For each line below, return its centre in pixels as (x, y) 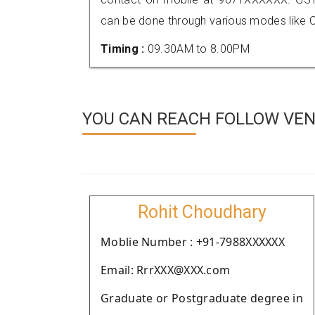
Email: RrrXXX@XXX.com (166, 270)
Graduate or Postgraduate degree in (202, 298)
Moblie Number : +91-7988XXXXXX (193, 242)
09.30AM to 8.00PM (198, 49)
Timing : (124, 49)
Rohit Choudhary (202, 212)
